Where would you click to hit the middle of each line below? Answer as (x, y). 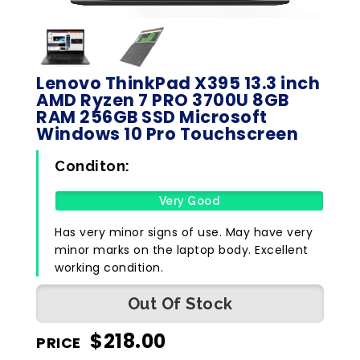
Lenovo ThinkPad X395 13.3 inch (178, 84)
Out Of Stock (180, 304)
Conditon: (92, 166)
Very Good (189, 200)
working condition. (109, 268)
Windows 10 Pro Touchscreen (167, 134)
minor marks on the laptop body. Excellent (182, 250)
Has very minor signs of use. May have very (184, 233)
